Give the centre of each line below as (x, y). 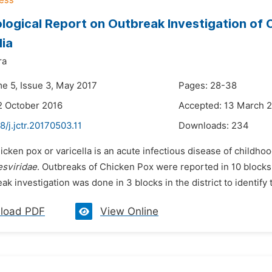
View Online (129, 211)
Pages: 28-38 (208, 86)
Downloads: (205, 126)
